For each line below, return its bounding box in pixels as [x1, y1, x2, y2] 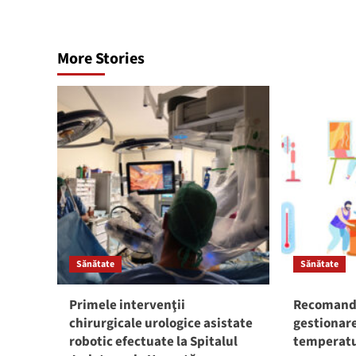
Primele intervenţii [69, 296, 185, 315]
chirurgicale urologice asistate [69, 314, 253, 333]
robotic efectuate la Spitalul [69, 332, 238, 351]
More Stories [57, 48, 145, 70]
